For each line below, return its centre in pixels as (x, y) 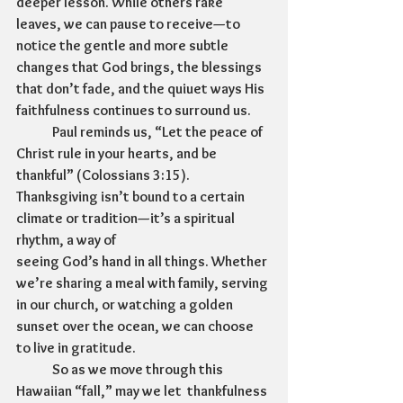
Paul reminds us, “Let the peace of (34, 132)
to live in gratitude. (76, 348)
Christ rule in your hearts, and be (118, 154)
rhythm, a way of (67, 240)
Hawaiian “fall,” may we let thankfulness (143, 391)
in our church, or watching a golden (126, 305)
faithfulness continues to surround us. (134, 111)
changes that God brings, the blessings (140, 67)
